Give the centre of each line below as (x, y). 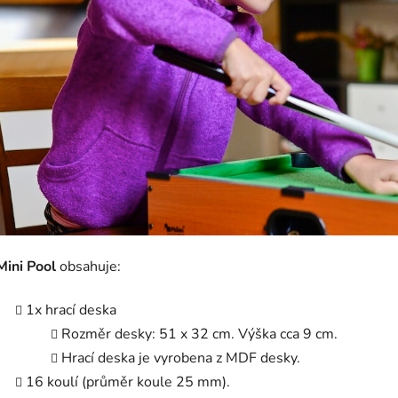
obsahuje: (88, 266)
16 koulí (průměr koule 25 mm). (128, 382)
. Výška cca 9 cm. (284, 334)
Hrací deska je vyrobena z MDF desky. (181, 358)
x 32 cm (204, 334)
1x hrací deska (71, 310)
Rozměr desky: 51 (119, 334)
